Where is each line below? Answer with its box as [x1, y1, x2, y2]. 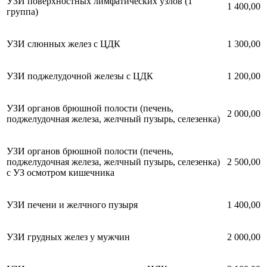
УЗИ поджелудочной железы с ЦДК [7, 70, 153, 81]
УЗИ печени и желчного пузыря [7, 199, 138, 210]
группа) [7, 6, 38, 17]
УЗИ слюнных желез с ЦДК [7, 38, 120, 49]
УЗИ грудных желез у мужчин [7, 231, 130, 242]
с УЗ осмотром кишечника [7, 167, 114, 178]
